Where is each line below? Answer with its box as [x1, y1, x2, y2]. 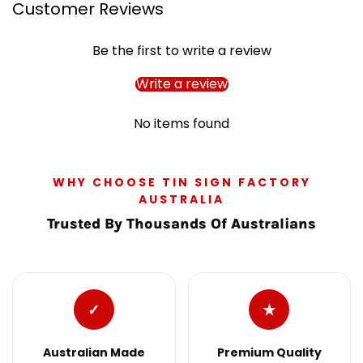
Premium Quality [216, 344, 322, 361]
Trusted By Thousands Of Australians [47, 215, 316, 233]
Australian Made [42, 344, 145, 361]
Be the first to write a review [92, 41, 271, 60]
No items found [134, 114, 229, 133]
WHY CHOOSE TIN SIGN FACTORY [52, 174, 311, 190]
